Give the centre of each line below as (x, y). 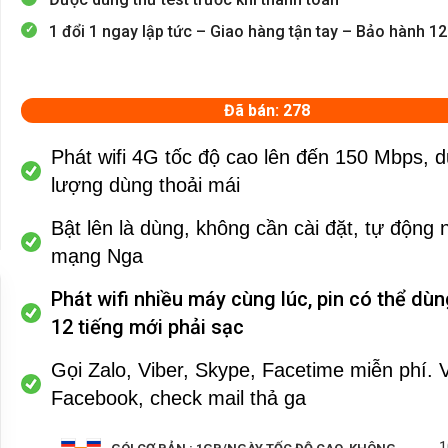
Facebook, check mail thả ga (179, 397)
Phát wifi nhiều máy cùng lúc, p (190, 298)
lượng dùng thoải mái (146, 184)
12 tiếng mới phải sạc (148, 326)
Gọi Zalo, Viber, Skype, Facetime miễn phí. (245, 369)
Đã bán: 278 (267, 110)
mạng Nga (97, 255)
